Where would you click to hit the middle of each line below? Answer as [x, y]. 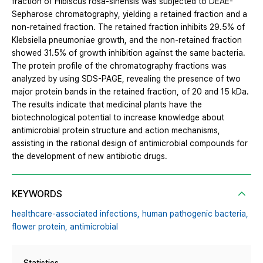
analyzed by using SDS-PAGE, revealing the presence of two [126, 78]
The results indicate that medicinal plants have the [107, 104]
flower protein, [40, 226]
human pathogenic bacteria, [195, 213]
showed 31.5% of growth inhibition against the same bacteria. [129, 53]
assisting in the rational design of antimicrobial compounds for [130, 143]
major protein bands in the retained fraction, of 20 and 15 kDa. [130, 91]
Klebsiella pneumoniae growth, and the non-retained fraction [127, 40]
